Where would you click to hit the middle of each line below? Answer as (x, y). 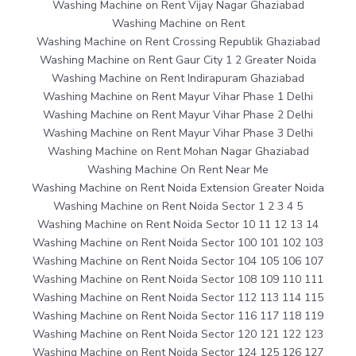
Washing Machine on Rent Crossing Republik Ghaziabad (178, 42)
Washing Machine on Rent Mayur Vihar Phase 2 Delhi (178, 115)
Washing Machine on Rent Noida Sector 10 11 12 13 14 (178, 225)
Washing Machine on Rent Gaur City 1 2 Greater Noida (178, 60)
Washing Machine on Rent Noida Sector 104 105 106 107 (178, 261)
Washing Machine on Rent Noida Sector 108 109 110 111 (178, 280)
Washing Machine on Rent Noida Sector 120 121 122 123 (178, 335)
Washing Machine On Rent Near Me (178, 170)
